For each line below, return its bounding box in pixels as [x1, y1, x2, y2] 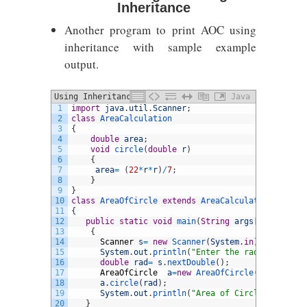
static [119, 217, 148, 226]
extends [162, 196, 196, 206]
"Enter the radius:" [191, 247, 282, 257]
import [71, 103, 100, 113]
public [86, 217, 114, 226]
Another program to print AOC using [64, 22, 256, 38]
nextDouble [167, 258, 215, 267]
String [201, 217, 230, 226]
